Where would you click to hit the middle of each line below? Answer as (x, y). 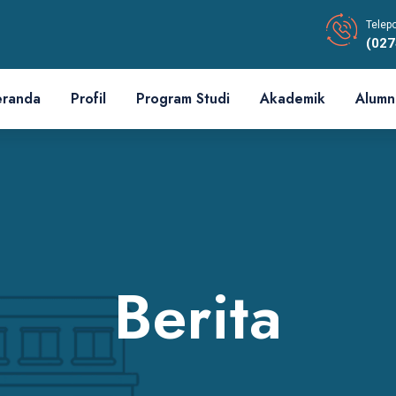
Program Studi (183, 99)
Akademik (293, 99)
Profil (88, 99)
